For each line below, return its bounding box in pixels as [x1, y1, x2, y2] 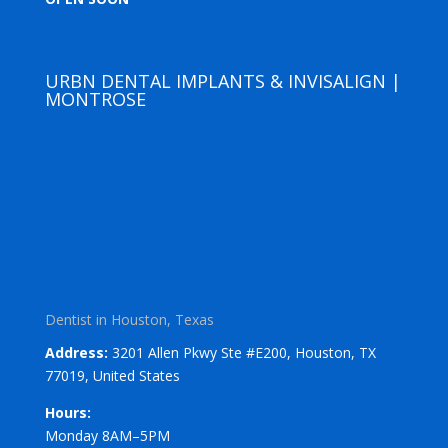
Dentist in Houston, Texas [44, 309, 214, 329]
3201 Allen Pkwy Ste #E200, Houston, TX [107, 342, 376, 362]
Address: [44, 342, 108, 362]
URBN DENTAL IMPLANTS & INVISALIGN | [44, 68, 401, 93]
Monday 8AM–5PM [44, 425, 170, 445]
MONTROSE [44, 86, 146, 111]
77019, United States [44, 365, 180, 385]
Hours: [44, 402, 91, 422]
